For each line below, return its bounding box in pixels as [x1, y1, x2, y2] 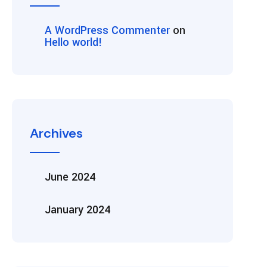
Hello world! [45, 34, 103, 50]
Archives [30, 124, 83, 142]
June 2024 [45, 169, 95, 185]
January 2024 [45, 201, 110, 218]
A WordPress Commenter [45, 22, 170, 38]
